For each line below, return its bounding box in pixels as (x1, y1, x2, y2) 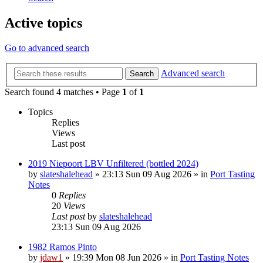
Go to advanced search (5, 43, 89, 53)
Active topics (5, 15, 82, 31)
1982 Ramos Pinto (28, 241, 97, 252)
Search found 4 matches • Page (5, 86, 122, 97)
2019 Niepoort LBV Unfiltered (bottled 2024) (28, 158, 198, 168)
